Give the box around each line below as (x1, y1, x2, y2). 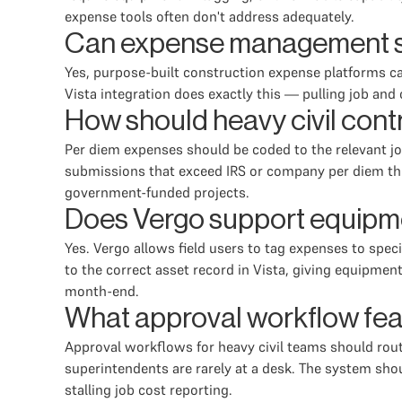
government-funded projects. (65, 183, 249, 201)
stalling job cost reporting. (65, 380, 232, 398)
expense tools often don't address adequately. (65, 7, 354, 25)
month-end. (65, 282, 139, 300)
